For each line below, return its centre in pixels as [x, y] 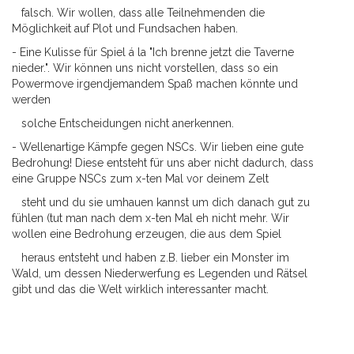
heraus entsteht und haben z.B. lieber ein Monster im [151, 258]
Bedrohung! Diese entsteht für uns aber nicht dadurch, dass [163, 163]
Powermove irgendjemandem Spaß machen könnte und [155, 84]
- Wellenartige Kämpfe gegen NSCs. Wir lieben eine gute [158, 147]
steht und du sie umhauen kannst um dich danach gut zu [161, 202]
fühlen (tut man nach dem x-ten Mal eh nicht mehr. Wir [151, 218]
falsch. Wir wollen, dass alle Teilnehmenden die [138, 13]
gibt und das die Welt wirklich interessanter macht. [140, 289]
